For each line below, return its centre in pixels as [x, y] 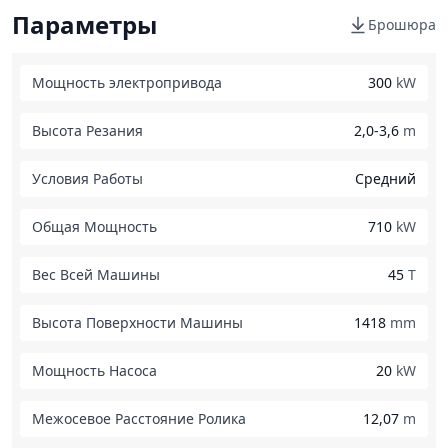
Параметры [84, 24]
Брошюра [402, 24]
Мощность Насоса [94, 370]
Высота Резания [87, 130]
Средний [385, 178]
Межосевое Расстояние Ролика [139, 418]
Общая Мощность [94, 226]
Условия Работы [87, 178]
